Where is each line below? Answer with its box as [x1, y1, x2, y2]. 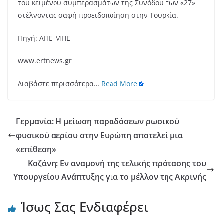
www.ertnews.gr [18, 56, 72, 66]
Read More [101, 79, 137, 89]
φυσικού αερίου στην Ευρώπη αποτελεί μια [16, 130, 183, 141]
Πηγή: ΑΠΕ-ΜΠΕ [18, 33, 70, 43]
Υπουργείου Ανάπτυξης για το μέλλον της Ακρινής [13, 171, 206, 183]
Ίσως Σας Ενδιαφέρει [21, 198, 148, 216]
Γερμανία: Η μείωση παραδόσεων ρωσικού [16, 116, 179, 127]
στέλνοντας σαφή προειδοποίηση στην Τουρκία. [18, 10, 178, 20]
